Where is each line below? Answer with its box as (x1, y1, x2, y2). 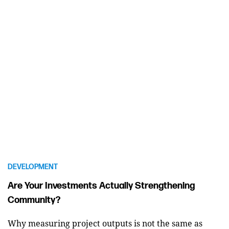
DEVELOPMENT (8, 163, 58, 171)
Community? (8, 195, 62, 205)
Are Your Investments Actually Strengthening (8, 180, 195, 191)
